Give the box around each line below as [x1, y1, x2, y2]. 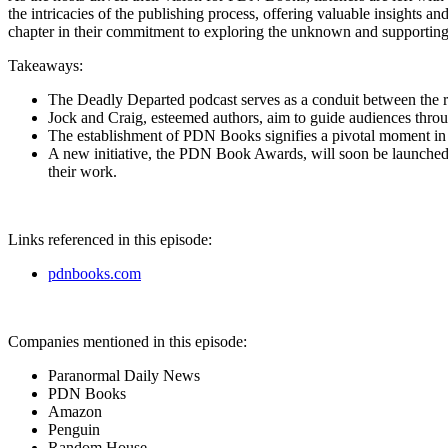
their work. [48, 162, 117, 180]
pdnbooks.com [48, 264, 141, 282]
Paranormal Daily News [48, 366, 200, 384]
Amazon [48, 402, 102, 420]
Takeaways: [8, 56, 83, 74]
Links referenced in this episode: [8, 230, 212, 248]
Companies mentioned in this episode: [8, 332, 247, 350]
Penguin [48, 420, 100, 438]
